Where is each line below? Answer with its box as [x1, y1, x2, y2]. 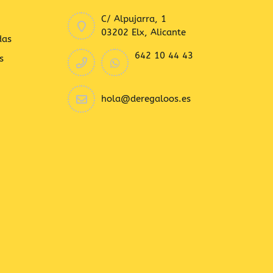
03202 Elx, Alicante [101, 27, 186, 38]
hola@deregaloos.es [101, 93, 191, 104]
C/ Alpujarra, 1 [101, 13, 166, 24]
